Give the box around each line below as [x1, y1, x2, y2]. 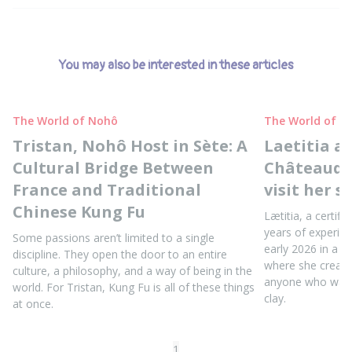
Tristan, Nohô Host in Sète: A [13, 134, 247, 156]
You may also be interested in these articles [59, 57, 293, 73]
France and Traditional [13, 178, 201, 200]
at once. [13, 295, 53, 311]
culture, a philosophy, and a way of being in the [13, 262, 252, 278]
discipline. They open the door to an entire [13, 246, 227, 262]
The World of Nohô [13, 112, 118, 128]
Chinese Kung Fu [13, 200, 145, 222]
